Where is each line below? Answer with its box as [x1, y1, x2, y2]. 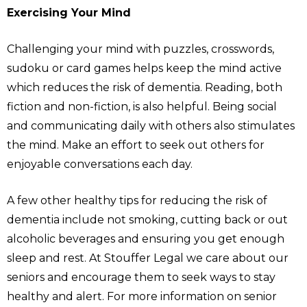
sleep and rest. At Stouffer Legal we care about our [7, 251, 288, 265]
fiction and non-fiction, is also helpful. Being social [7, 100, 277, 114]
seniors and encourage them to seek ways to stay [7, 271, 275, 284]
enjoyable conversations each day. [7, 158, 193, 171]
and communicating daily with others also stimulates [7, 119, 295, 133]
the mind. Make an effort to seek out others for [7, 138, 265, 152]
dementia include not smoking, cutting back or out [7, 213, 288, 227]
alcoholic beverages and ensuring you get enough [7, 232, 284, 246]
